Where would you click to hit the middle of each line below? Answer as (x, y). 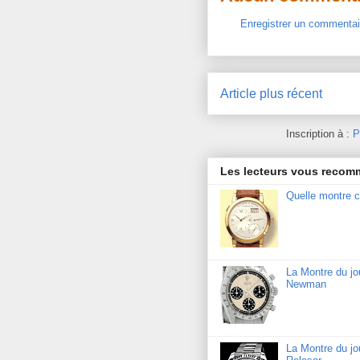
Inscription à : (319, 134)
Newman (307, 284)
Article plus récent (271, 93)
